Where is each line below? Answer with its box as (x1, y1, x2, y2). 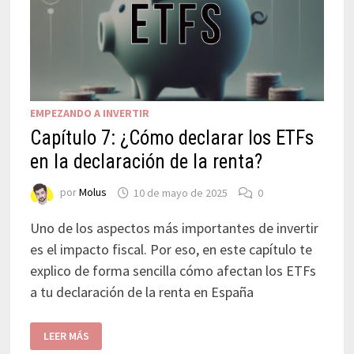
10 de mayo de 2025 (133, 185, 228, 200)
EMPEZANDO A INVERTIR (29, 106, 149, 121)
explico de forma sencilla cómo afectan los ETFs (29, 262, 316, 281)
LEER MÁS (43, 329, 89, 344)
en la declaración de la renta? (29, 150, 262, 174)
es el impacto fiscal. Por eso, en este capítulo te (29, 240, 312, 259)
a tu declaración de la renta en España (29, 283, 254, 302)
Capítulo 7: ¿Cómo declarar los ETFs (29, 126, 314, 150)
